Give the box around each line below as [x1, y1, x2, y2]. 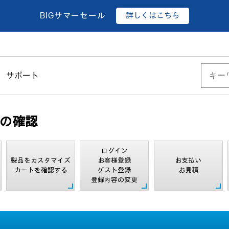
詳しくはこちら [125, 11, 179, 20]
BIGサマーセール [40, 11, 106, 21]
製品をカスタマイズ [11, 156, 71, 165]
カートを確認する [14, 166, 67, 174]
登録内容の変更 [91, 176, 138, 184]
